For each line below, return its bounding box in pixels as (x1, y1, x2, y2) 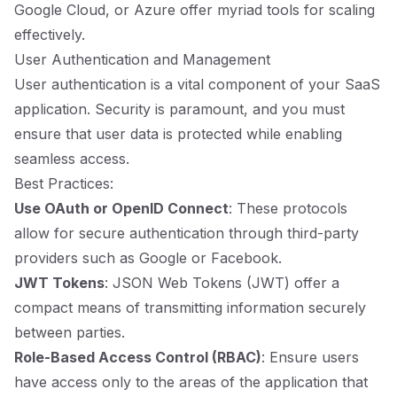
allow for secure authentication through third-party (14, 224, 359, 242)
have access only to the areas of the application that (14, 373, 368, 391)
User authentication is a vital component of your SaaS (14, 75, 380, 93)
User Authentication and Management (14, 51, 270, 68)
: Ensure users (261, 348, 359, 366)
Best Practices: (14, 175, 113, 192)
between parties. (14, 323, 125, 341)
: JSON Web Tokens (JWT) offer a (105, 274, 339, 292)
